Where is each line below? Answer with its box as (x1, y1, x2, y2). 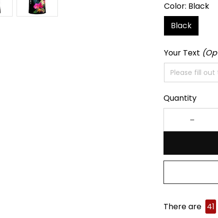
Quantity (163, 92, 197, 104)
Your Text (164, 47, 202, 58)
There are (163, 201, 203, 212)
